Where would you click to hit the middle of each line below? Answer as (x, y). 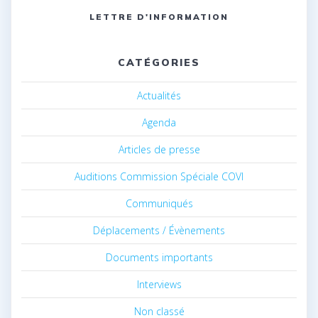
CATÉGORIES (159, 62)
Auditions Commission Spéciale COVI (159, 176)
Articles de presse (159, 149)
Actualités (159, 95)
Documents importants (159, 257)
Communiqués (159, 203)
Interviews (159, 284)
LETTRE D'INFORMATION (159, 16)
